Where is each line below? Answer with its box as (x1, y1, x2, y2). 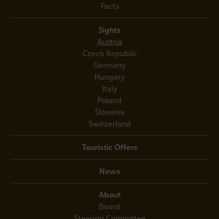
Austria (97, 36, 122, 46)
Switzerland (88, 118, 131, 129)
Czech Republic (82, 48, 137, 58)
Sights (98, 24, 121, 35)
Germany (93, 60, 126, 70)
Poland (97, 95, 122, 105)
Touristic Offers (82, 142, 137, 153)
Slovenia (94, 107, 125, 117)
